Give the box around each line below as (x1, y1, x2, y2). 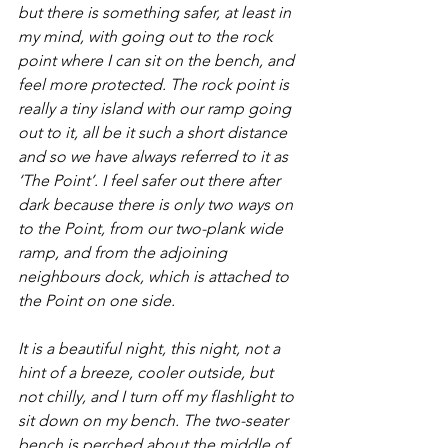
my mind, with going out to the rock (18, 26, 277, 46)
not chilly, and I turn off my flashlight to (18, 386, 298, 406)
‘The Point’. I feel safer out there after (18, 170, 284, 190)
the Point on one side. (18, 290, 175, 310)
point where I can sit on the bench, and (18, 50, 298, 70)
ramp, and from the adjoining (18, 242, 231, 262)
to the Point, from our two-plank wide (18, 218, 287, 238)
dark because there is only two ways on (18, 194, 297, 214)
